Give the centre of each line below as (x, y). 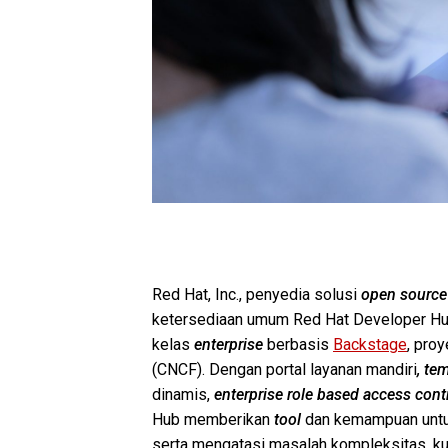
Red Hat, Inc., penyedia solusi (256, 294)
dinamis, (183, 394)
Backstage (370, 344)
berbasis (300, 344)
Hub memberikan (213, 419)
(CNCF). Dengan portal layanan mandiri (284, 369)
